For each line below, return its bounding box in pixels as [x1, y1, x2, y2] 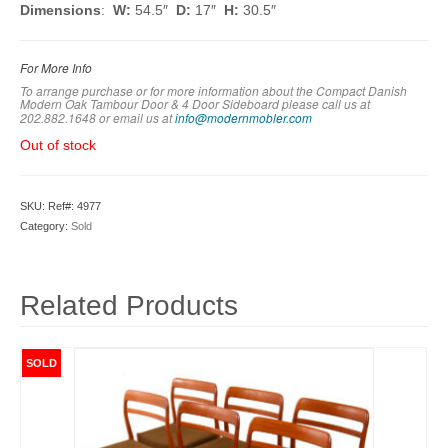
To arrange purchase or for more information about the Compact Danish [20, 82, 407, 99]
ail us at [130, 110, 172, 126]
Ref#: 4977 [48, 200, 101, 212]
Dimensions [20, 2, 101, 18]
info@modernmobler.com [175, 110, 312, 126]
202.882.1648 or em [20, 110, 130, 126]
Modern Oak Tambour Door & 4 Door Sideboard [20, 95, 282, 112]
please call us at [282, 96, 370, 112]
